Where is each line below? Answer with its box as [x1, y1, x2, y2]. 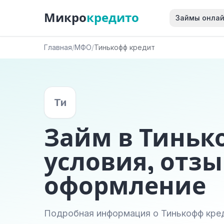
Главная [44, 43, 72, 51]
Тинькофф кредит [94, 43, 155, 51]
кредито [86, 10, 139, 25]
